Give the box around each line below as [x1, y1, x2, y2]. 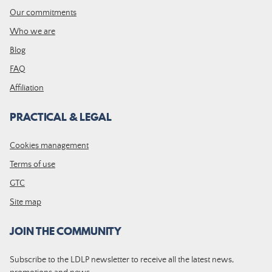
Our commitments [10, 7, 76, 18]
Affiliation [10, 83, 44, 93]
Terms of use [10, 159, 55, 169]
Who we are [10, 26, 55, 36]
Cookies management [10, 140, 89, 151]
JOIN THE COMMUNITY [10, 223, 121, 239]
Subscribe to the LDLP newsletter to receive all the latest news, [10, 254, 234, 265]
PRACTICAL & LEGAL [10, 109, 112, 124]
